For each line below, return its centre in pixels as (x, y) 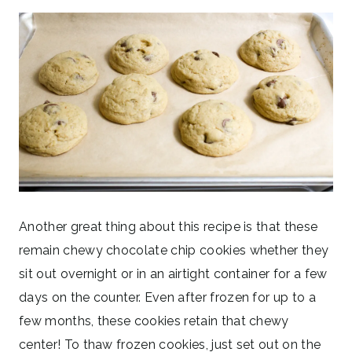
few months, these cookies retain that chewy (154, 321)
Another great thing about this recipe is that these (169, 226)
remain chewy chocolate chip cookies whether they (174, 250)
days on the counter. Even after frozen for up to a (168, 297)
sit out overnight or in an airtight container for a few (173, 273)
